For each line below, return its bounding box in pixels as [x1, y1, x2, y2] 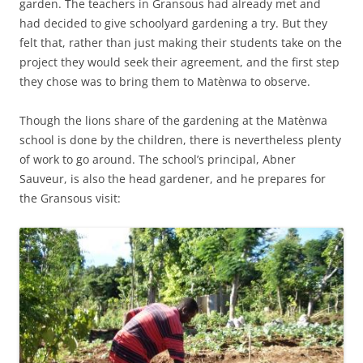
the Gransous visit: [19, 190, 121, 206]
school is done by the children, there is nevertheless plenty [19, 132, 341, 147]
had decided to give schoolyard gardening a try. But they [19, 15, 327, 31]
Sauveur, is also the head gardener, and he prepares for [19, 171, 326, 186]
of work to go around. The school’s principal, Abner [19, 152, 296, 167]
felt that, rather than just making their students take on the [19, 35, 342, 50]
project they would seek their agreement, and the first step [19, 54, 340, 70]
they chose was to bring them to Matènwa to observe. [19, 74, 310, 89]
